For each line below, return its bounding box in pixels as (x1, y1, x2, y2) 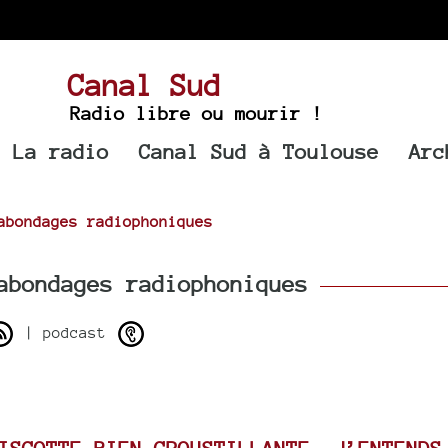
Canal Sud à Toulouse (139, 139, 380, 164)
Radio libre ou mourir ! (69, 102, 323, 124)
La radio (13, 139, 110, 164)
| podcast (15, 323, 115, 341)
